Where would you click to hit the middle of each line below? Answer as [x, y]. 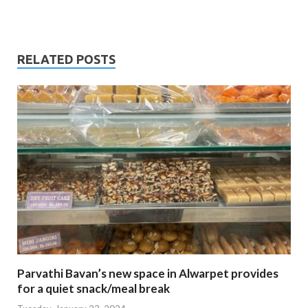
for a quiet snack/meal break [93, 289]
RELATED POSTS [66, 59]
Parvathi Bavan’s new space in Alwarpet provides [148, 274]
